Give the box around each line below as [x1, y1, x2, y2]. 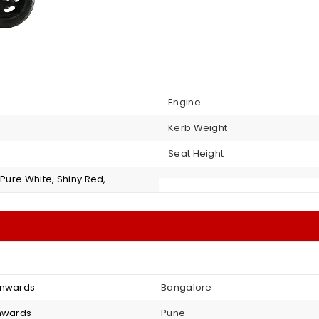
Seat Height [168, 147, 224, 161]
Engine [168, 95, 201, 110]
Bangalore [161, 281, 212, 295]
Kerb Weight [168, 121, 228, 135]
